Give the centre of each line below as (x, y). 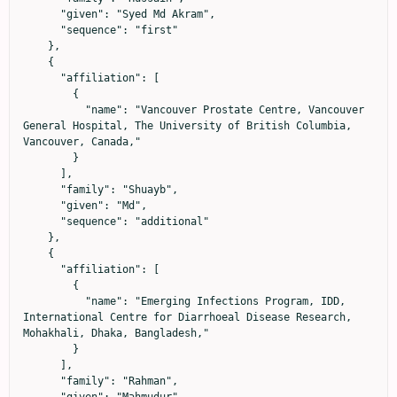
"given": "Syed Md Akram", (42, 14)
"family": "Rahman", (42, 381)
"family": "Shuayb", (42, 190)
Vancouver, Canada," (82, 142)
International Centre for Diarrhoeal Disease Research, (187, 317)
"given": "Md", (42, 206)
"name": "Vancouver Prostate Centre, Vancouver (54, 110)
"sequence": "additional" (42, 222)
